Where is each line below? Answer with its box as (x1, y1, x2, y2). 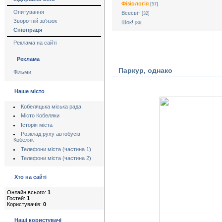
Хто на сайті (14, 174, 47, 180)
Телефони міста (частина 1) (20, 146, 91, 152)
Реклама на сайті (13, 40, 56, 46)
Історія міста (20, 121, 53, 128)
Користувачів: (7, 201, 43, 207)
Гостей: (7, 195, 27, 201)
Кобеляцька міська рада (20, 104, 81, 110)
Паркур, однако (118, 66, 172, 74)
